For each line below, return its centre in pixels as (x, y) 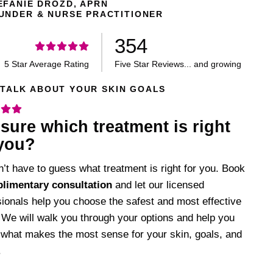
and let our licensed (158, 185)
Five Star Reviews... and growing (178, 64)
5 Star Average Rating (47, 64)
